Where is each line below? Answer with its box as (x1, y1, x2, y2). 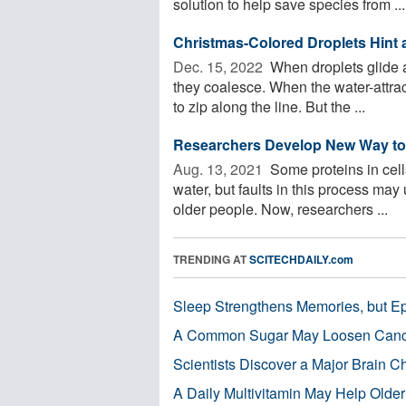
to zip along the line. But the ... (173, 95, 365, 117)
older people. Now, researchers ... (173, 198, 388, 219)
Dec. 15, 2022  (173, 55, 266, 77)
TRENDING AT (173, 250, 249, 267)
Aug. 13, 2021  (173, 158, 266, 179)
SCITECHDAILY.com (249, 250, 353, 267)
